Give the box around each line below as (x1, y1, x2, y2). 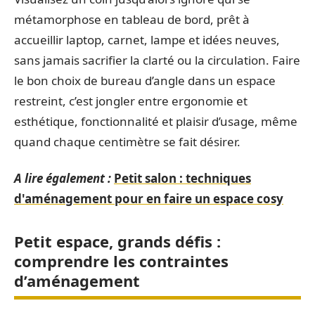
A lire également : (14, 169, 111, 186)
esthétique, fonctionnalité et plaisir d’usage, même (14, 113, 297, 129)
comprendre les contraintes (14, 250, 229, 271)
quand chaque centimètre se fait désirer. (14, 134, 240, 150)
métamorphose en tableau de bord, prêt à (14, 11, 250, 27)
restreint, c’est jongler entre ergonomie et (14, 93, 247, 109)
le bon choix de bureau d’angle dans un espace (14, 72, 276, 89)
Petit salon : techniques (114, 169, 251, 186)
